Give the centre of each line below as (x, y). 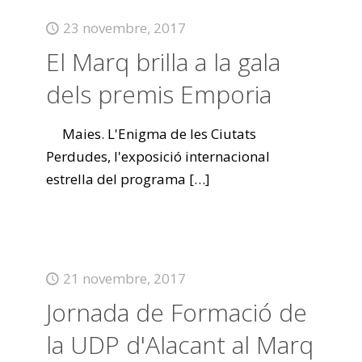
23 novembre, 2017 (124, 28)
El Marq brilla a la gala (163, 62)
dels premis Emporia (158, 94)
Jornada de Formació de (176, 312)
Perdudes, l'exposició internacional (158, 156)
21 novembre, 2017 (124, 278)
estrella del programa (116, 179)
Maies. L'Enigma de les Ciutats (151, 134)
